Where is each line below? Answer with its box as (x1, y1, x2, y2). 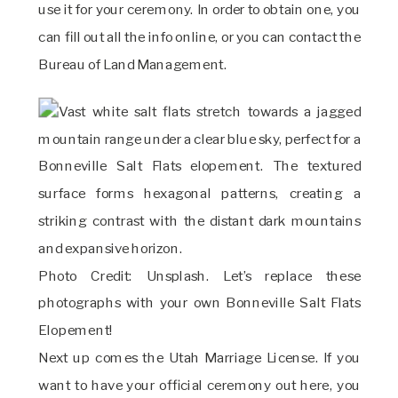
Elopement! (38, 322, 114, 340)
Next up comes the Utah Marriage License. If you (38, 349, 362, 368)
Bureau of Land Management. (38, 56, 231, 74)
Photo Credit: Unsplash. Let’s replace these (38, 267, 362, 285)
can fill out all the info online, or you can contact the (38, 28, 362, 46)
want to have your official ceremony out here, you (38, 377, 362, 394)
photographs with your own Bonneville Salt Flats (38, 294, 362, 313)
